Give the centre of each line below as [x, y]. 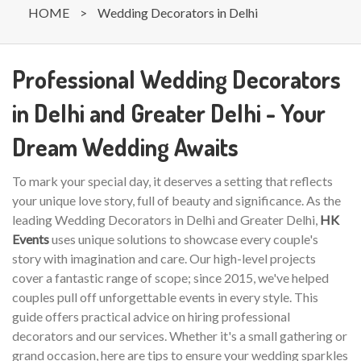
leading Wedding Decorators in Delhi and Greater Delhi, [166, 220]
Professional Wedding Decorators [176, 79]
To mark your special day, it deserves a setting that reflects [172, 181]
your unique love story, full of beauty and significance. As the [176, 200]
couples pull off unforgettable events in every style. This [165, 297]
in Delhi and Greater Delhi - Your [169, 113]
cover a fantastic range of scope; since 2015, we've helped [170, 278]
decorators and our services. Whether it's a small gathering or [180, 336]
